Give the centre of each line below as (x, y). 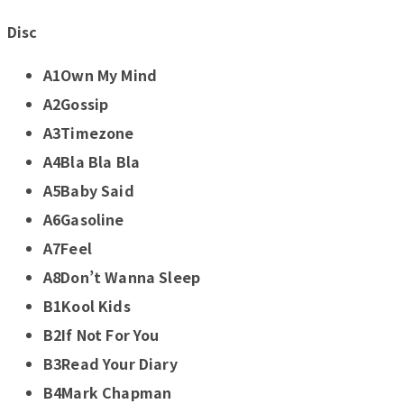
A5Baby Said (89, 191)
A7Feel (68, 248)
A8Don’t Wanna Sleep (122, 277)
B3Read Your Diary (110, 364)
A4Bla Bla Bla (92, 162)
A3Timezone (89, 133)
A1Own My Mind (101, 75)
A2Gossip (76, 104)
